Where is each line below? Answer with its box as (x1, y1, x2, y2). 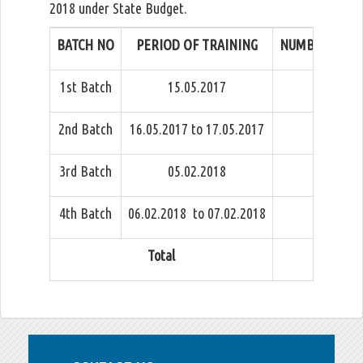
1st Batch (59, 79, 112, 95)
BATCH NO (57, 36, 114, 53)
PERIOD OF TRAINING (136, 36, 258, 53)
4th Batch (59, 205, 112, 221)
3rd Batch (59, 163, 112, 179)
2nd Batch (58, 121, 113, 137)
